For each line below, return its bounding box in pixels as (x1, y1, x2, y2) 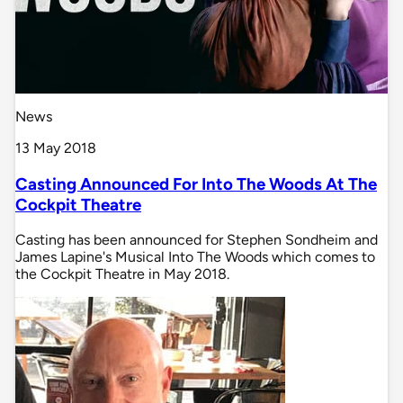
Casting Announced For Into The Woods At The (15, 173, 377, 194)
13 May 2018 (15, 139, 96, 157)
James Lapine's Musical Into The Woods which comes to (15, 248, 375, 266)
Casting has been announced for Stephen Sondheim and (15, 231, 378, 249)
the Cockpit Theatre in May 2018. (15, 265, 229, 283)
